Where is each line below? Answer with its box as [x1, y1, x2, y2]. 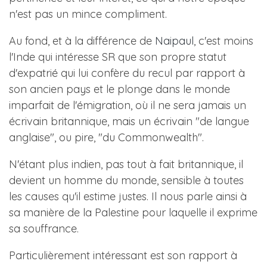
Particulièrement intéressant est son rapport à [9, 249, 237, 262]
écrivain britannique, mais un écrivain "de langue [9, 114, 249, 128]
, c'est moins [194, 34, 253, 48]
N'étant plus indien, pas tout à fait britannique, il [9, 157, 243, 171]
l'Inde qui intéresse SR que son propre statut [9, 50, 226, 64]
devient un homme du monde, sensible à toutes [9, 173, 244, 187]
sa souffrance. [9, 222, 79, 235]
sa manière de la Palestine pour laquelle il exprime [9, 206, 257, 219]
